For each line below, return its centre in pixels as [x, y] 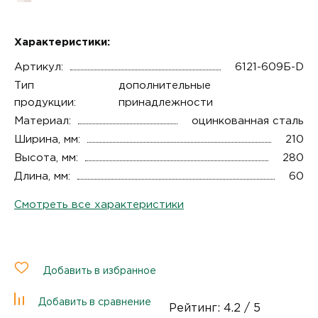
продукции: [45, 102]
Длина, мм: [42, 176]
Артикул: [39, 67]
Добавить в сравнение [95, 302]
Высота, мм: [46, 158]
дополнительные [164, 85]
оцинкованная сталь [248, 121]
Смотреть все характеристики [99, 204]
